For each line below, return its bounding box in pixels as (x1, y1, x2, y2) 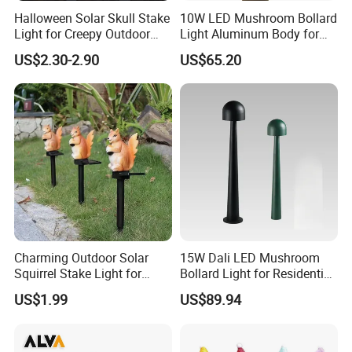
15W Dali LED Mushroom (179, 249, 320, 267)
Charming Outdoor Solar (14, 249, 149, 267)
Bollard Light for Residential (179, 265, 334, 283)
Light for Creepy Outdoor (14, 24, 151, 42)
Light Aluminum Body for (179, 24, 319, 42)
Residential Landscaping (179, 40, 317, 58)
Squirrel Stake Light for (14, 265, 142, 283)
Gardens (14, 280, 61, 299)
